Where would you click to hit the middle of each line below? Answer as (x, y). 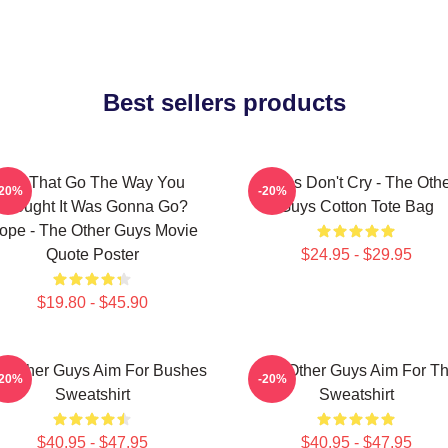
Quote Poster (92, 254)
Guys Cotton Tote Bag (356, 206)
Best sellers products (224, 102)
